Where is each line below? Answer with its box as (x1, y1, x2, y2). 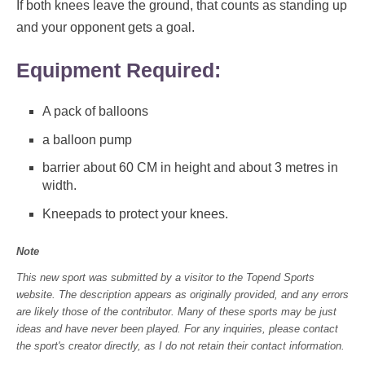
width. (42, 178, 77, 193)
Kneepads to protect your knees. (42, 207, 228, 222)
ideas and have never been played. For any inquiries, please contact (16, 323, 338, 336)
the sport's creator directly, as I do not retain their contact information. (16, 340, 345, 353)
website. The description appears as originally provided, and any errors (16, 288, 349, 301)
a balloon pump (42, 132, 132, 147)
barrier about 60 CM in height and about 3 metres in (42, 161, 338, 175)
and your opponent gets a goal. (16, 20, 195, 35)
